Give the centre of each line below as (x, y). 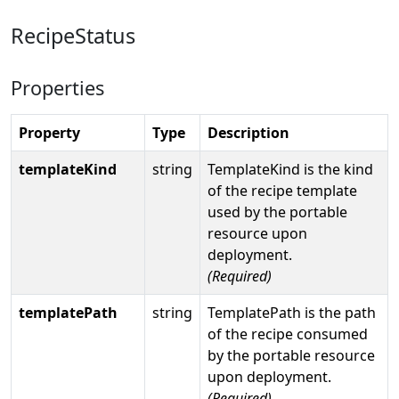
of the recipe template (282, 190)
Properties (57, 87)
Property (49, 132)
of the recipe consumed (288, 334)
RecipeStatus (73, 35)
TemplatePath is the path (292, 312)
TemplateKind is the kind (290, 169)
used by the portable (277, 212)
